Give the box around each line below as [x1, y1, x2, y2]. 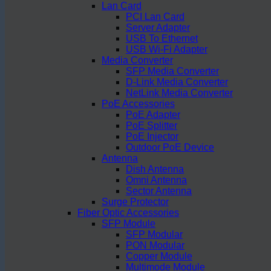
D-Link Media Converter [126, 77, 228, 87]
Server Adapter [126, 22, 190, 33]
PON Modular [126, 240, 184, 250]
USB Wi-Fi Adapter [126, 44, 207, 54]
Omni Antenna [126, 175, 187, 185]
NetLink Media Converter [126, 88, 233, 98]
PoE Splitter [126, 120, 177, 131]
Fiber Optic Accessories [77, 207, 179, 218]
